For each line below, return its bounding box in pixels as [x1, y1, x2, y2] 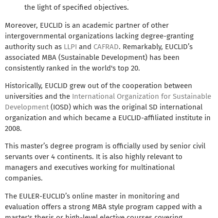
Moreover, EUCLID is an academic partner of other [5, 20, 169, 30]
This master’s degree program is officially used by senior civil [5, 142, 205, 151]
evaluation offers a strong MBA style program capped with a [5, 202, 202, 211]
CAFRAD [93, 42, 119, 51]
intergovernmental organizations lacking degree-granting [5, 31, 194, 40]
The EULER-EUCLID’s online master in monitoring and [5, 191, 180, 200]
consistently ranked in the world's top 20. [5, 63, 140, 73]
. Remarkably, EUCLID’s [119, 42, 193, 51]
